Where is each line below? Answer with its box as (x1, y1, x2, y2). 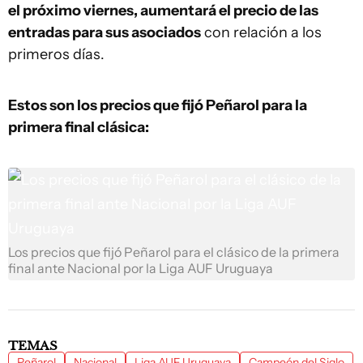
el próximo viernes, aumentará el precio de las (8, 2, 318, 19)
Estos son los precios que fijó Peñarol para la (8, 96, 307, 114)
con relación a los (201, 23, 322, 41)
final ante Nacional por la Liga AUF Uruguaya (8, 261, 273, 276)
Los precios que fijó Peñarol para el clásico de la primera (8, 245, 340, 260)
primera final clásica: (8, 118, 149, 136)
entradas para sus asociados (8, 23, 201, 41)
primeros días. (8, 45, 105, 63)
